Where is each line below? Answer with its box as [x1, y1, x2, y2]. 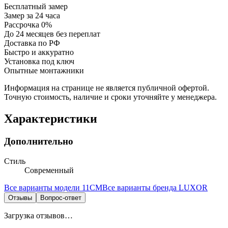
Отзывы [8, 193, 32, 202]
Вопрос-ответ [40, 193, 81, 202]
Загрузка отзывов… [4, 211, 73, 220]
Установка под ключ [4, 57, 74, 66]
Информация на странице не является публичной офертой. [4, 83, 209, 93]
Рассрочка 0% [4, 20, 52, 30]
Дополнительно [4, 135, 73, 147]
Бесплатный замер [4, 2, 68, 11]
